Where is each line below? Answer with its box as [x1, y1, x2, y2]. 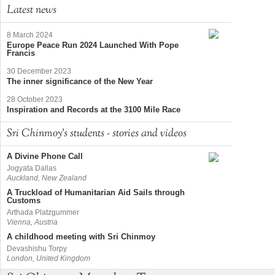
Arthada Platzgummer [7, 207, 79, 217]
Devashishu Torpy [7, 244, 67, 253]
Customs [7, 196, 41, 206]
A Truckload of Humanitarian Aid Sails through [7, 188, 185, 198]
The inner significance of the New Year [7, 77, 153, 87]
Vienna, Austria [7, 217, 58, 227]
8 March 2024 [7, 31, 53, 40]
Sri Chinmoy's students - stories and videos [7, 126, 187, 142]
